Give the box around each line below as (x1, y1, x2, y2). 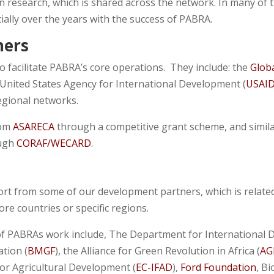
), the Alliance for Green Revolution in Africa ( (55, 244, 261, 257)
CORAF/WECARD (17, 136, 92, 150)
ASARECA (13, 120, 55, 133)
